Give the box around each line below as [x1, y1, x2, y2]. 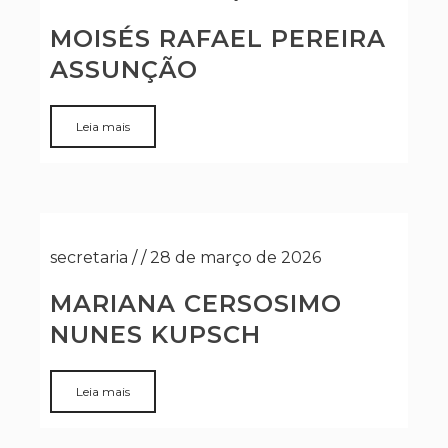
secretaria [50, 248, 128, 267]
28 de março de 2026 [150, 248, 321, 267]
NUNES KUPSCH [50, 320, 261, 349]
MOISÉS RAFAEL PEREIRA [50, 24, 386, 53]
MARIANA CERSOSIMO [50, 289, 342, 318]
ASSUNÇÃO [50, 55, 198, 84]
